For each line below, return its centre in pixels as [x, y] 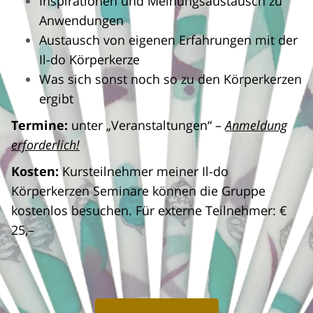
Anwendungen [81, 21]
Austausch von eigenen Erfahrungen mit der [168, 40]
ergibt [56, 99]
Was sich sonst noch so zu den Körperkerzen [170, 79]
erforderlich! [45, 145]
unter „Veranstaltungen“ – [146, 125]
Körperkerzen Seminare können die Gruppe [138, 191]
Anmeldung [256, 125]
